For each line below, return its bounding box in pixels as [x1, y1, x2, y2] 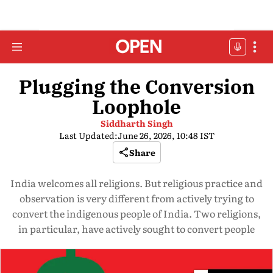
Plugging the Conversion [18, 74, 255, 99]
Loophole [92, 94, 181, 119]
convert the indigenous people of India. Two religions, [12, 206, 261, 221]
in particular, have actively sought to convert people [18, 221, 255, 236]
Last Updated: [58, 129, 118, 141]
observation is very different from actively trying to [19, 191, 254, 205]
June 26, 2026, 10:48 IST [117, 129, 214, 141]
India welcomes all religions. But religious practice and [10, 175, 263, 190]
